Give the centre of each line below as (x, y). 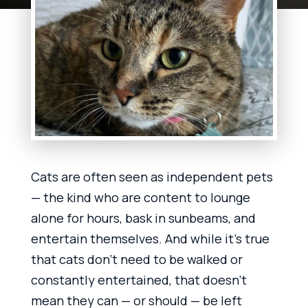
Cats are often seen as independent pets (152, 176)
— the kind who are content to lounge (140, 197)
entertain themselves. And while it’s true (150, 238)
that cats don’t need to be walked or (136, 259)
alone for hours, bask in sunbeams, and (143, 218)
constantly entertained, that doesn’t (139, 279)
